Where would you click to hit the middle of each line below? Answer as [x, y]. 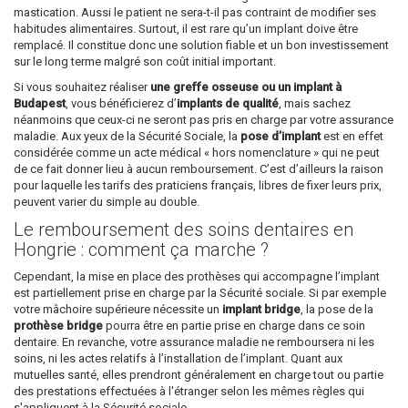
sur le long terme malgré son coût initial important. [145, 61]
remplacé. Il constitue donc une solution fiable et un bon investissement [201, 45]
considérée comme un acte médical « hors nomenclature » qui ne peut [197, 152]
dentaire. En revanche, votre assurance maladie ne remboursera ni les [194, 342]
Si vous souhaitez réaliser [82, 87]
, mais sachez [315, 103]
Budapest [40, 103]
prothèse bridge [58, 325]
